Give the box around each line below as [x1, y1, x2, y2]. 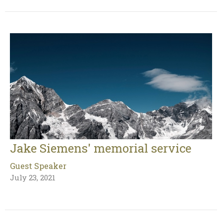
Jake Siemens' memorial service [10, 140, 191, 156]
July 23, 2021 [10, 172, 55, 182]
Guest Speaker [10, 160, 66, 171]
